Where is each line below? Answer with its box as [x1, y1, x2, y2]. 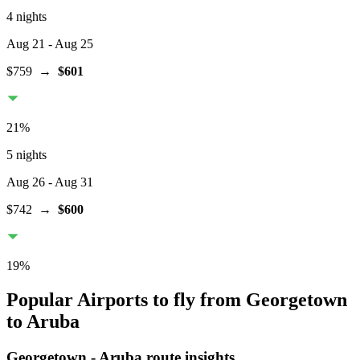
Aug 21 [6, 37, 45, 51]
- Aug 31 [45, 175, 93, 190]
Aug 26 [6, 175, 45, 190]
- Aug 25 [45, 37, 93, 51]
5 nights [6, 148, 47, 162]
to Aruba [6, 310, 80, 332]
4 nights [6, 10, 47, 24]
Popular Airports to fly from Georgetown [6, 288, 347, 310]
